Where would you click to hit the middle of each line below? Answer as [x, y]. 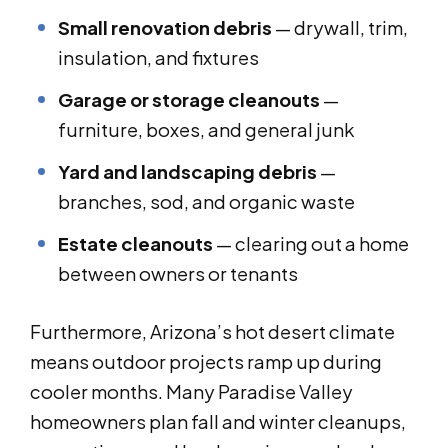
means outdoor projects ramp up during [206, 362]
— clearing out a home [311, 244]
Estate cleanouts [135, 244]
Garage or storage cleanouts [189, 100]
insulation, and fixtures [158, 58]
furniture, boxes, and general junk [206, 130]
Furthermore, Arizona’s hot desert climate [212, 332]
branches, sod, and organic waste [206, 202]
